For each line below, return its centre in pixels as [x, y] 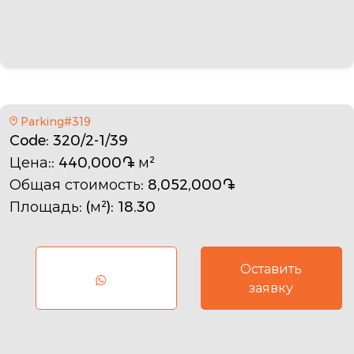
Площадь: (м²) [60, 207]
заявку [271, 288]
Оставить [271, 269]
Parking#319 [55, 121]
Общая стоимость [75, 185]
